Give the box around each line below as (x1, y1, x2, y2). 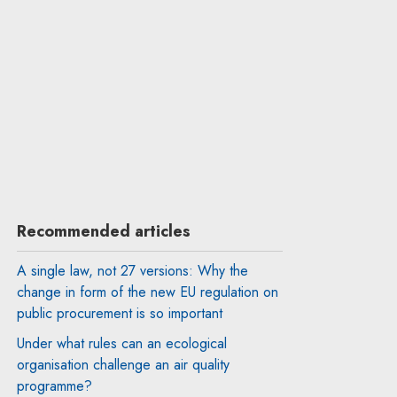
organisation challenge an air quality (16, 354, 230, 375)
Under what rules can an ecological (16, 332, 227, 354)
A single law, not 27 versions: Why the (16, 260, 248, 281)
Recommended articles (16, 219, 191, 243)
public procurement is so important (16, 302, 222, 323)
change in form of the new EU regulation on (16, 281, 278, 302)
